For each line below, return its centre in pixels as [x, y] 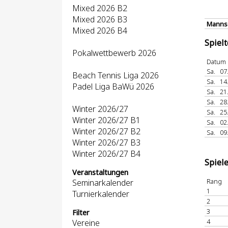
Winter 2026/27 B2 [106, 131]
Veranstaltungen [100, 172]
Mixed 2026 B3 [100, 19]
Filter [81, 212]
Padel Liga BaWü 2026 [113, 87]
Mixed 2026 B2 [100, 8]
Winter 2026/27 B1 [106, 120]
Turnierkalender [101, 194]
